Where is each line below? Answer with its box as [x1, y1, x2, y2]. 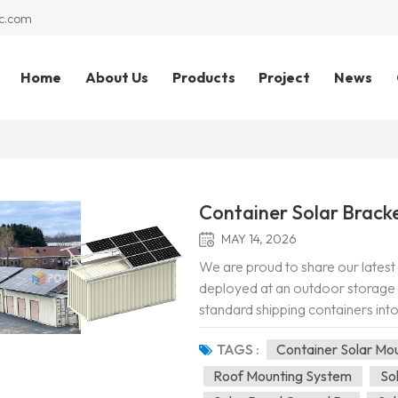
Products [171, 68, 235, 86]
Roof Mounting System [213, 366, 353, 385]
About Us [84, 68, 148, 86]
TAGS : [216, 339, 259, 358]
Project [259, 68, 311, 86]
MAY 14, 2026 [220, 230, 297, 247]
